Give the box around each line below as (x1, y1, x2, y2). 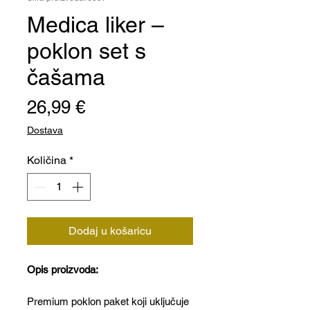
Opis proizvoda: (27, 264, 98, 275)
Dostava (27, 125, 63, 136)
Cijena (84, 96, 135, 117)
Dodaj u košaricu (69, 224, 152, 237)
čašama (27, 64, 105, 90)
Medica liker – (27, 12, 164, 37)
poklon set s (27, 38, 146, 64)
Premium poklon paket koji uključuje (27, 295, 189, 307)
